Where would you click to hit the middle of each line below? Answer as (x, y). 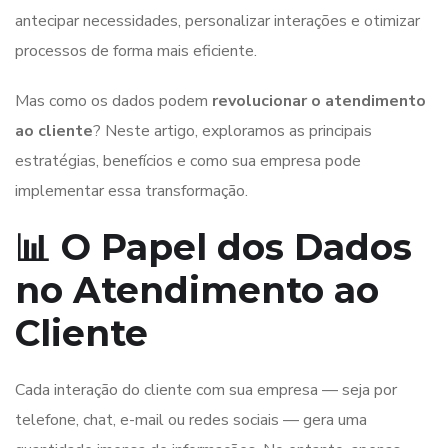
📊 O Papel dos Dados (213, 246)
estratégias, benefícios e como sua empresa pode (188, 160)
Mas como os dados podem (113, 100)
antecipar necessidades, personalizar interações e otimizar (217, 20)
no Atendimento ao (197, 289)
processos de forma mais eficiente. (136, 50)
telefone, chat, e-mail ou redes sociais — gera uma (191, 419)
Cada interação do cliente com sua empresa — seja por (206, 389)
